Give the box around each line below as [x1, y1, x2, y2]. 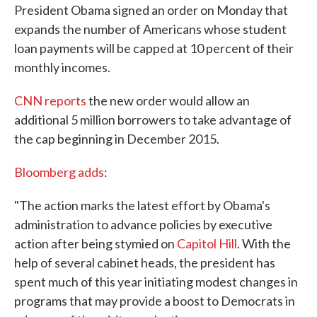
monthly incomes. [14, 59, 110, 76]
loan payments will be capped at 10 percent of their [14, 40, 294, 57]
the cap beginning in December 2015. [14, 131, 219, 147]
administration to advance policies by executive [14, 217, 272, 233]
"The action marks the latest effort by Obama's [14, 197, 270, 214]
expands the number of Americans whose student [14, 21, 287, 38]
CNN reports [14, 93, 86, 109]
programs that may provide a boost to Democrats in [14, 293, 295, 309]
